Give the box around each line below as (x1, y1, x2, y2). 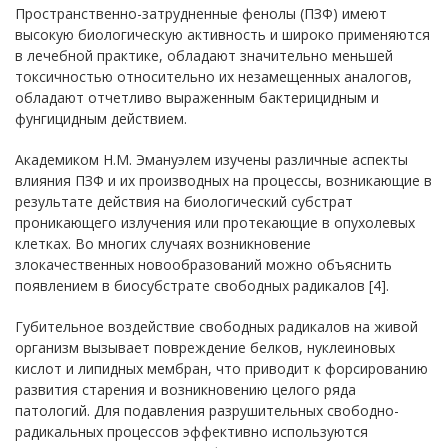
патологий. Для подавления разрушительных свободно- (15, 400, 399, 420)
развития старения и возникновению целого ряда (15, 379, 356, 399)
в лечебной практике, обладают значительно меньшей (15, 45, 393, 65)
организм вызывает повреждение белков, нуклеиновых (15, 337, 395, 357)
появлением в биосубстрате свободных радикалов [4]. (15, 275, 389, 295)
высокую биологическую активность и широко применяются (15, 24, 430, 44)
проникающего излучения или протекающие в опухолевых (15, 212, 415, 232)
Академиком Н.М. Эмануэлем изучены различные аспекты (15, 149, 408, 169)
